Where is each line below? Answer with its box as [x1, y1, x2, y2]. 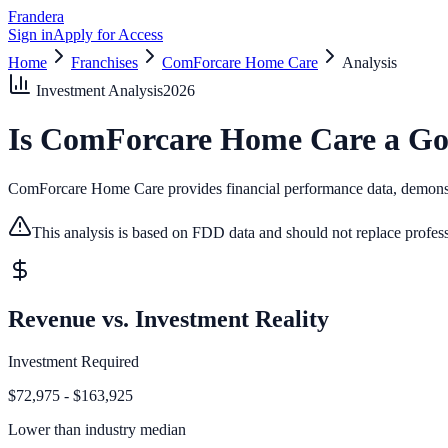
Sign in [8, 26, 53, 43]
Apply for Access [53, 26, 163, 43]
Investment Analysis [32, 82, 163, 99]
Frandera [8, 8, 64, 25]
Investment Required [8, 352, 139, 370]
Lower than [8, 420, 81, 438]
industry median [81, 420, 186, 438]
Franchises [71, 54, 138, 71]
